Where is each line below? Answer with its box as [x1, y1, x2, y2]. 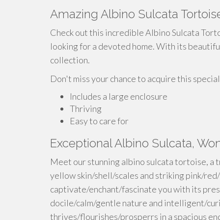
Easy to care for [70, 115, 129, 126]
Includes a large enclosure [70, 91, 167, 102]
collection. [50, 55, 90, 65]
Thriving [70, 103, 102, 114]
